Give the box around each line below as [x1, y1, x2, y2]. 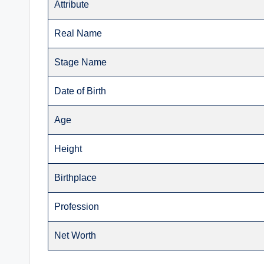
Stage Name [54, 57, 107, 68]
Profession [54, 202, 100, 212]
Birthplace [54, 173, 97, 183]
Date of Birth [54, 86, 107, 97]
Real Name [54, 28, 103, 39]
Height [54, 144, 82, 154]
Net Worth [54, 230, 97, 241]
